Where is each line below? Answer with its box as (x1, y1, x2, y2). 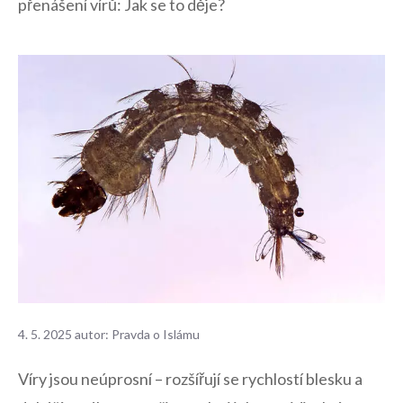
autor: (75, 326, 112, 342)
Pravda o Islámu (112, 326, 200, 342)
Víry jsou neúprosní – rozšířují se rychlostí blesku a (18, 369, 363, 390)
